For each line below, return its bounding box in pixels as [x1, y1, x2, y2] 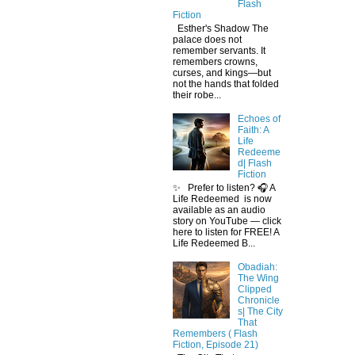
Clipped [237, 284, 272, 296]
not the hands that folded [173, 78, 279, 90]
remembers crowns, [173, 55, 258, 67]
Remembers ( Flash [173, 328, 258, 340]
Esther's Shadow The [173, 22, 269, 34]
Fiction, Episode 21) [173, 339, 258, 351]
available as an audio [173, 204, 265, 216]
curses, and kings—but [173, 67, 271, 78]
